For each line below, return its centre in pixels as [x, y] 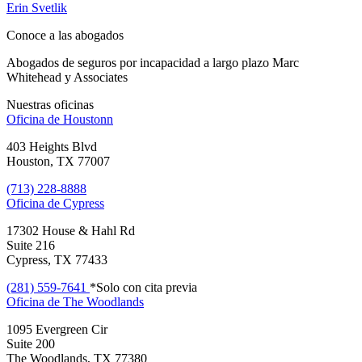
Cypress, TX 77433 [57, 259]
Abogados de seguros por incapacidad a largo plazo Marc [153, 62]
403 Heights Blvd [52, 146]
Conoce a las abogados [65, 35]
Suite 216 [31, 245]
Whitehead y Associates [67, 77]
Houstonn [88, 119]
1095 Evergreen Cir [57, 329]
